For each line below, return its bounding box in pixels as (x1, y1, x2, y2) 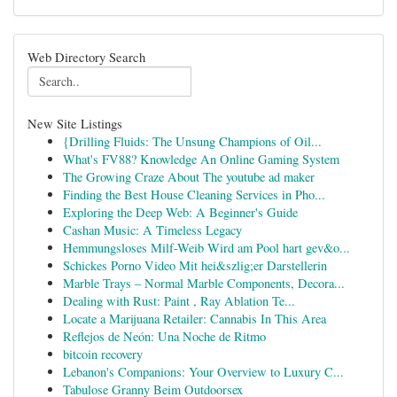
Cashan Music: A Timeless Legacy (63, 222, 242, 238)
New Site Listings (27, 114, 122, 132)
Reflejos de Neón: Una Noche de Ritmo (63, 328, 266, 345)
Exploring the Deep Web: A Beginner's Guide (63, 204, 298, 221)
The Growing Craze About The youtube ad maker (63, 168, 315, 185)
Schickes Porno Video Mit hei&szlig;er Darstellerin (63, 257, 327, 274)
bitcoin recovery (63, 346, 143, 362)
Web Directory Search (27, 48, 145, 66)
